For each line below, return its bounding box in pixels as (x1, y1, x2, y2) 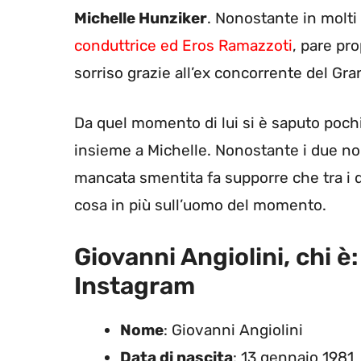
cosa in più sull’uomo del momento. (74, 196, 326, 215)
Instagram (74, 271, 195, 301)
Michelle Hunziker (74, 8, 207, 27)
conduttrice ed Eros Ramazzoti (74, 35, 293, 55)
